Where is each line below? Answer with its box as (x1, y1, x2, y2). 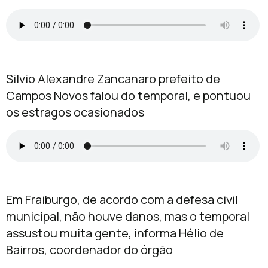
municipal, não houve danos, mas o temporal (6, 208, 249, 225)
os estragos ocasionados (6, 104, 144, 121)
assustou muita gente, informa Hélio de (6, 225, 224, 242)
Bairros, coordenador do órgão (6, 242, 173, 258)
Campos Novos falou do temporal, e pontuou (6, 87, 251, 104)
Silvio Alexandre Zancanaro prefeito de (6, 71, 220, 87)
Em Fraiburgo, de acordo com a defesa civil (6, 191, 238, 208)
